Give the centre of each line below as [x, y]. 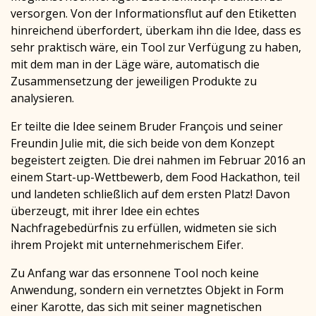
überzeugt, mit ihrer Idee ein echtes [105, 211]
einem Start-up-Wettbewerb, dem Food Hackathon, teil [155, 177]
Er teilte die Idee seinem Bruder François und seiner [147, 127]
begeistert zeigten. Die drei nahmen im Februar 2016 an [158, 160]
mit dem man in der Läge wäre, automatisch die [135, 65]
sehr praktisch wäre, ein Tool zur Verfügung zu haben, [156, 48]
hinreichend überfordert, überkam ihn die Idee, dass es [156, 31]
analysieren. [42, 98]
